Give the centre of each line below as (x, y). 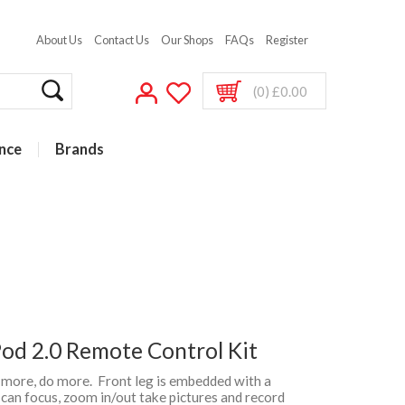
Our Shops (187, 40)
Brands (80, 149)
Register (287, 40)
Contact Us (122, 40)
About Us (59, 40)
